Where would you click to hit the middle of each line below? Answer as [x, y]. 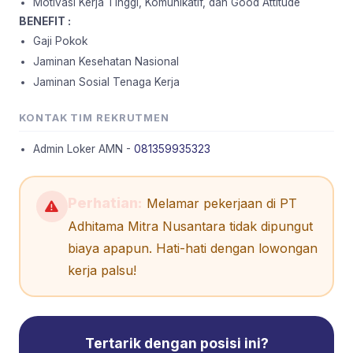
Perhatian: [105, 203]
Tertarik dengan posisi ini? [176, 343]
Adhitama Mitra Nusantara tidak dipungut [190, 226]
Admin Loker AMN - [84, 149]
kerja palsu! [102, 270]
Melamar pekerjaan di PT [219, 203]
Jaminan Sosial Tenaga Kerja [106, 82]
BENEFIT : [45, 21]
